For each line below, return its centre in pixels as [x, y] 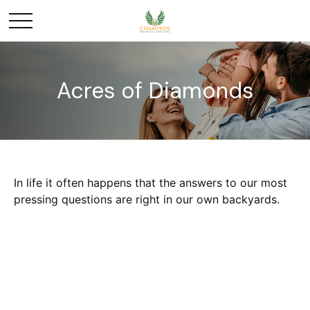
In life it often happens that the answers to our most [151, 183]
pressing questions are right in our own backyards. [147, 199]
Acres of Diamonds [155, 91]
